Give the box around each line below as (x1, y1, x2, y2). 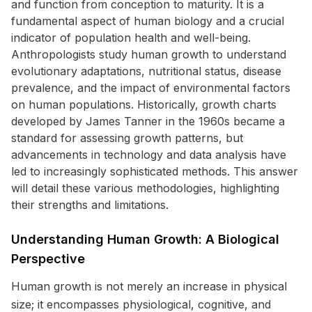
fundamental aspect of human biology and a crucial (11, 14, 284, 28)
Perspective (11, 251, 85, 266)
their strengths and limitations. (11, 198, 169, 212)
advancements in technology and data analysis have (11, 148, 286, 162)
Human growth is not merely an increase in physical (11, 279, 287, 293)
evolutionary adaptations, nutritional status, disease (11, 64, 281, 78)
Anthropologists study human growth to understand (11, 47, 286, 61)
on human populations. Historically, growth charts (11, 97, 276, 111)
